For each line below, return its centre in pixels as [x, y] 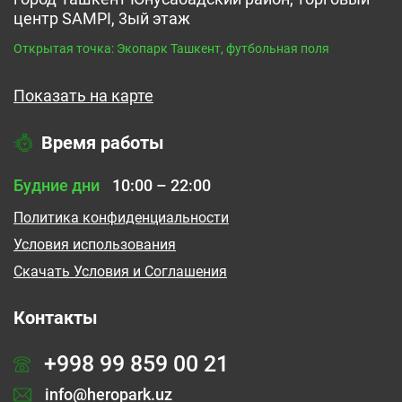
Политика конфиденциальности [121, 217]
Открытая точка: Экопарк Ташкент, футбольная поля [171, 48]
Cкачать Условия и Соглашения [120, 271]
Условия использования [95, 244]
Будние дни [57, 185]
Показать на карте [83, 95]
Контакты [56, 317]
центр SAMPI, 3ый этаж [102, 18]
